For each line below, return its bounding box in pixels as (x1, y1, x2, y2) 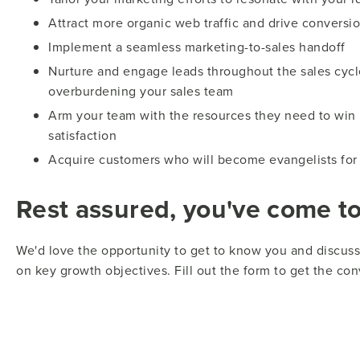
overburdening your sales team (48, 82, 234, 100)
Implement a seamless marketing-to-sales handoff (48, 38, 346, 55)
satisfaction (48, 126, 117, 144)
